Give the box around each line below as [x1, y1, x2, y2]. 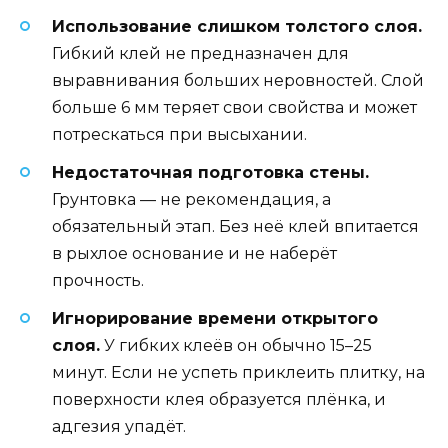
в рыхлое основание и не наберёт [52, 243, 337, 263]
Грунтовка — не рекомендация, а [52, 189, 331, 209]
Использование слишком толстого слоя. [52, 16, 422, 36]
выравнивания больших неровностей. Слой [52, 70, 424, 90]
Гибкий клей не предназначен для [52, 43, 349, 63]
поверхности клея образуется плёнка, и [52, 390, 386, 410]
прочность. [52, 270, 144, 290]
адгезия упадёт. [52, 417, 186, 437]
